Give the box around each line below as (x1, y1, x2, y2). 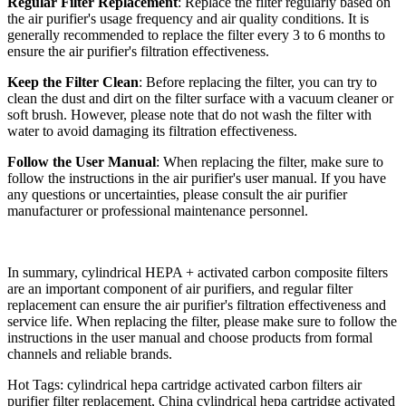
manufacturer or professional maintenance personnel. (7, 202, 308, 218)
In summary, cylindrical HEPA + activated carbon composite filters (7, 264, 388, 280)
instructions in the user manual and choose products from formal (7, 329, 372, 345)
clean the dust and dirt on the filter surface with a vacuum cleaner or (7, 90, 393, 106)
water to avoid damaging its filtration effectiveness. (7, 122, 297, 139)
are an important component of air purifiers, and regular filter (7, 280, 353, 296)
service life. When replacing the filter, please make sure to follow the (7, 313, 397, 329)
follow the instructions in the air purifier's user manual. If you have (7, 169, 386, 186)
